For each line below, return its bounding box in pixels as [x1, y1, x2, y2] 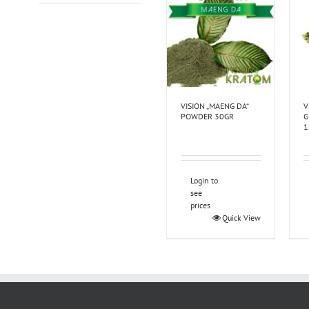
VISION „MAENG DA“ [180, 101, 248, 112]
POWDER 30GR [180, 111, 234, 122]
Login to [190, 175, 218, 186]
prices [190, 200, 210, 211]
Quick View [221, 212, 261, 223]
